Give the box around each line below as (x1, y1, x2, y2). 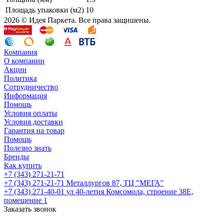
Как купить (4, 161, 42, 170)
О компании (4, 57, 45, 65)
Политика (4, 74, 37, 83)
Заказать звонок (4, 205, 56, 214)
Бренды (4, 153, 29, 161)
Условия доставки (4, 118, 63, 126)
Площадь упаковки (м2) (5, 6, 84, 15)
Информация (4, 92, 47, 100)
